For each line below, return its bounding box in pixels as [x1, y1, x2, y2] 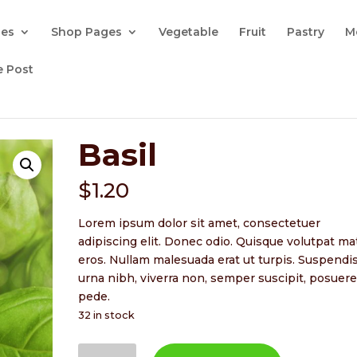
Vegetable [159, 25, 219, 39]
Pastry [287, 25, 325, 39]
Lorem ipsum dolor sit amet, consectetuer [78, 216, 321, 230]
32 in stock [78, 309, 135, 321]
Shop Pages [51, 25, 123, 39]
